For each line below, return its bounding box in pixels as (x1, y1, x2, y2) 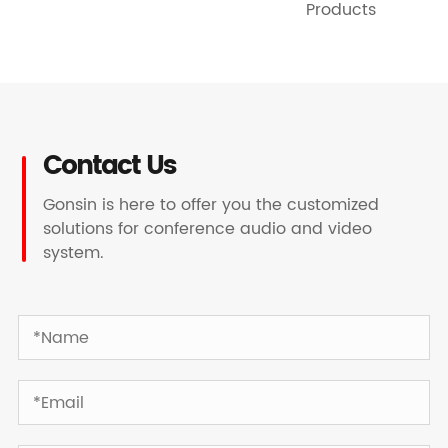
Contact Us (43, 145, 176, 189)
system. (43, 240, 105, 267)
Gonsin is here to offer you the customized (43, 192, 380, 219)
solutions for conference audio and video (43, 216, 373, 243)
